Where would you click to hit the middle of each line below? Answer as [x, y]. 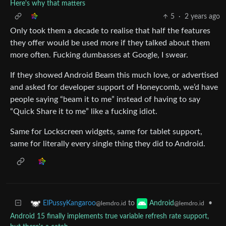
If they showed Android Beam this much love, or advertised [114, 75]
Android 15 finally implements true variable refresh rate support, [109, 216]
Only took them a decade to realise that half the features [110, 31]
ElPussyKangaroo [69, 203]
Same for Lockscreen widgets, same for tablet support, [106, 131]
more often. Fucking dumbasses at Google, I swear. [99, 55]
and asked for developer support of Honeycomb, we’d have [114, 87]
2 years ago [202, 16]
